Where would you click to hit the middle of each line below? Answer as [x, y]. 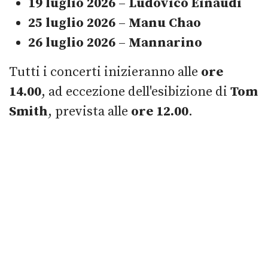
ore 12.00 [160, 112]
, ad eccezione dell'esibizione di [136, 92]
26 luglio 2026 [72, 43]
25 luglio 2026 [72, 23]
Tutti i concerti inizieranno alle [105, 72]
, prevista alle [89, 112]
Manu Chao [165, 23]
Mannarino [165, 43]
